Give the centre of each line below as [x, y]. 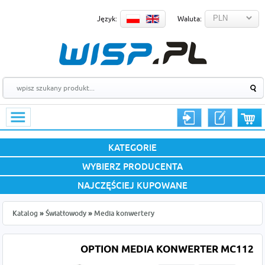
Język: [107, 19]
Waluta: [190, 19]
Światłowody [66, 213]
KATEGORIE [132, 147]
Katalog [25, 213]
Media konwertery [125, 213]
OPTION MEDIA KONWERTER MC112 [167, 250]
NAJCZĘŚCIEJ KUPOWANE [132, 185]
